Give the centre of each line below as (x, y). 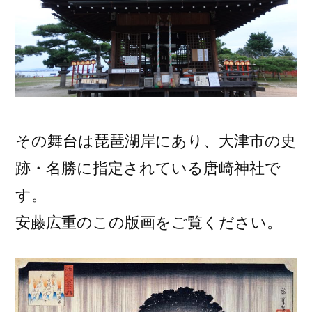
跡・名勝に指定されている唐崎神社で (148, 168)
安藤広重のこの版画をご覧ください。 (149, 223)
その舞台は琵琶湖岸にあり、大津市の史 (156, 141)
